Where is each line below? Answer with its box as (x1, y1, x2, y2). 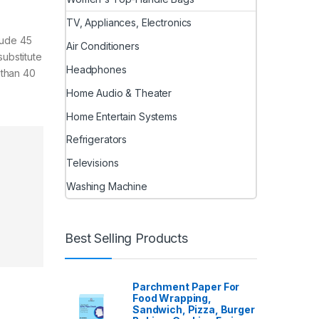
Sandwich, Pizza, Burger (132, 303, 255, 316)
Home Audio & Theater (66, 86, 172, 99)
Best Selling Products (65, 230, 189, 246)
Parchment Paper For (132, 281, 240, 293)
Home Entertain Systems (66, 110, 177, 122)
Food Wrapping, (132, 292, 212, 305)
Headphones (66, 63, 127, 75)
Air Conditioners (66, 40, 140, 53)
